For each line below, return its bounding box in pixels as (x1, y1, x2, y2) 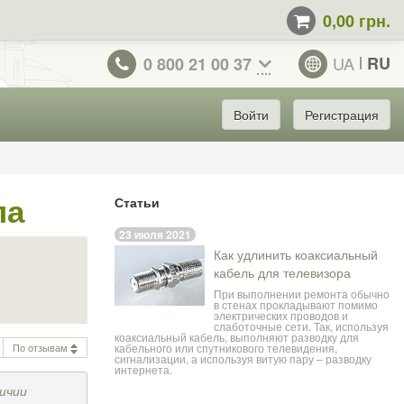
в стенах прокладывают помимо (214, 297, 378, 313)
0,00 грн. (323, 8, 390, 32)
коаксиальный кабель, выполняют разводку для (115, 329, 359, 345)
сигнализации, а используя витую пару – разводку (115, 351, 372, 367)
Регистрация (305, 105, 379, 124)
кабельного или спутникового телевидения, (115, 340, 337, 356)
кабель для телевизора (214, 263, 351, 282)
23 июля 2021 (119, 226, 191, 243)
